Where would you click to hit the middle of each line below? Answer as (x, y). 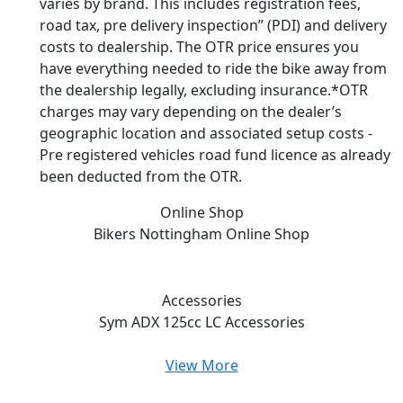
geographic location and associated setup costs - (206, 134)
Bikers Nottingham (160, 234)
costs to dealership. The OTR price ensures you (199, 47)
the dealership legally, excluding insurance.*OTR (204, 90)
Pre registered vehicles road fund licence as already (215, 155)
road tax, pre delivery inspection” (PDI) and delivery (213, 26)
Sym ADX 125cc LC (161, 322)
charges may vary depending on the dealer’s (191, 112)
